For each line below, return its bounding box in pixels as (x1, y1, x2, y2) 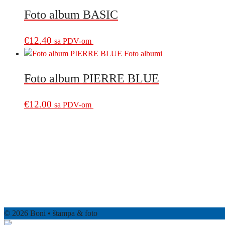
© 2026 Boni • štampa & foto (4, 209, 97, 218)
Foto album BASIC (24, 8, 118, 21)
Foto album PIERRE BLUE (24, 72, 159, 85)
